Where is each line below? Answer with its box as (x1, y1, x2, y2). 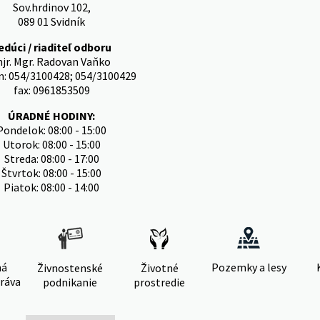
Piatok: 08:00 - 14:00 (4, 180, 99, 194)
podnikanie (43, 275, 97, 289)
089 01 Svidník (18, 14, 85, 29)
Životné (140, 261, 179, 275)
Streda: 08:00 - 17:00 (4, 151, 99, 166)
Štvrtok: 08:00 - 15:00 (1, 166, 101, 180)
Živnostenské (37, 261, 103, 275)
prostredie (134, 275, 185, 289)
